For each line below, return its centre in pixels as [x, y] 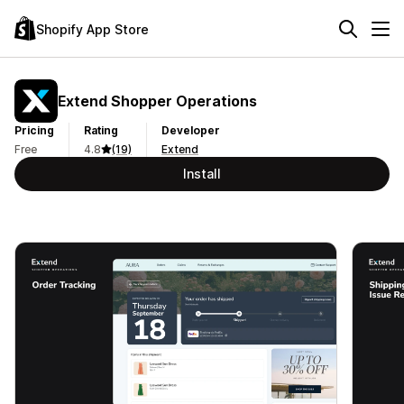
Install [202, 174]
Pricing [34, 130]
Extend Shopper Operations [157, 101]
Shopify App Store [92, 29]
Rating [101, 130]
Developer [191, 130]
